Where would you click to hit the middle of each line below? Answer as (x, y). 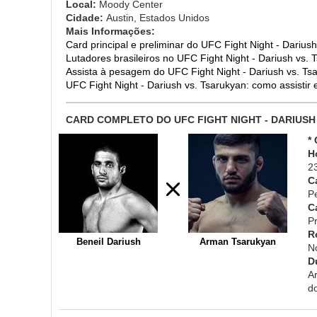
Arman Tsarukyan (238, 241)
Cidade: (86, 17)
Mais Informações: (110, 31)
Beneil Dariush (108, 241)
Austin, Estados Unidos (158, 17)
